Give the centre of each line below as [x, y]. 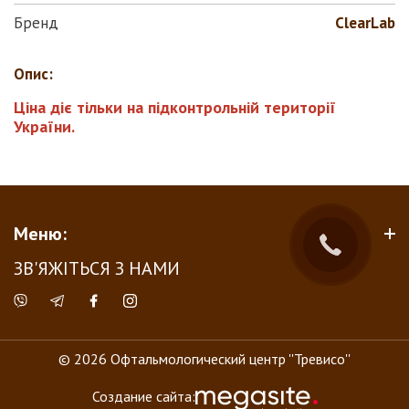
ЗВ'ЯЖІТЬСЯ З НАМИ [97, 268]
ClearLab [365, 23]
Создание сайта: [143, 396]
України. [44, 126]
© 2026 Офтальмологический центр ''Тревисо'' [204, 359]
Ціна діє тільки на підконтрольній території [175, 107]
